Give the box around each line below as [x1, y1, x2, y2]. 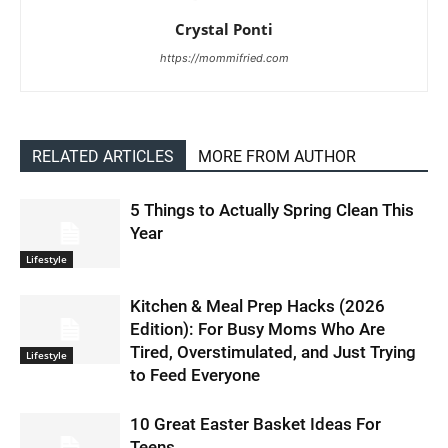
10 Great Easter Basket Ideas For [130, 413, 381, 434]
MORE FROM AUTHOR [198, 146, 356, 166]
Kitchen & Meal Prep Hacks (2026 [130, 295, 385, 316]
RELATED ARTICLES [32, 146, 174, 166]
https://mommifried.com [159, 50, 289, 65]
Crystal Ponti [175, 18, 273, 39]
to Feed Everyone [130, 364, 260, 385]
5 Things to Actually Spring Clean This [130, 199, 414, 220]
